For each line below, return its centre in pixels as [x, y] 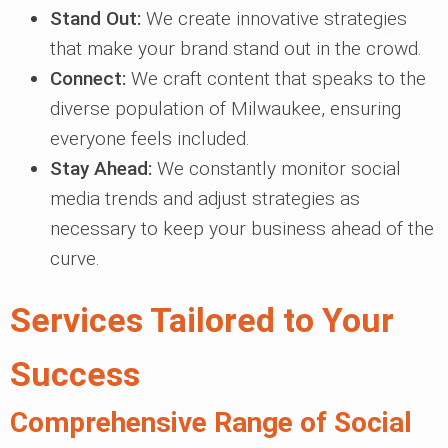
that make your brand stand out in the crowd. [236, 48]
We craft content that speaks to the [276, 78]
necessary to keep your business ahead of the [242, 228]
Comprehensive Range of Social [211, 422]
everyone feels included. [150, 138]
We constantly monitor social [276, 168]
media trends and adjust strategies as [205, 198]
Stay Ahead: [101, 168]
